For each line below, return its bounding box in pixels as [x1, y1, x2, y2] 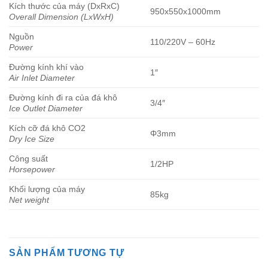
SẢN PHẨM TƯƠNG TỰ [9, 248, 124, 258]
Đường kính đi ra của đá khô [9, 93, 117, 103]
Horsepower [9, 165, 55, 175]
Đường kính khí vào [9, 62, 84, 72]
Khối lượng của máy [9, 184, 85, 194]
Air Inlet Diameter [9, 73, 75, 83]
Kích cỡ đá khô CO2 [9, 123, 86, 133]
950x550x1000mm [150, 7, 221, 17]
